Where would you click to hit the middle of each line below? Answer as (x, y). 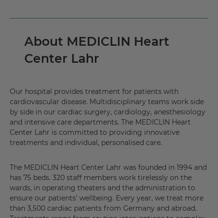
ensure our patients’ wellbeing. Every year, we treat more (107, 198)
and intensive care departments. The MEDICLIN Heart (100, 122)
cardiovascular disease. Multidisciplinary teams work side (107, 102)
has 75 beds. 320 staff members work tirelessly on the (101, 178)
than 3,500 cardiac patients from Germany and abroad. (103, 209)
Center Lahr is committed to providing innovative (95, 133)
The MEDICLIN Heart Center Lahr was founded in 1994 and (108, 168)
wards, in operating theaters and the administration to (102, 188)
